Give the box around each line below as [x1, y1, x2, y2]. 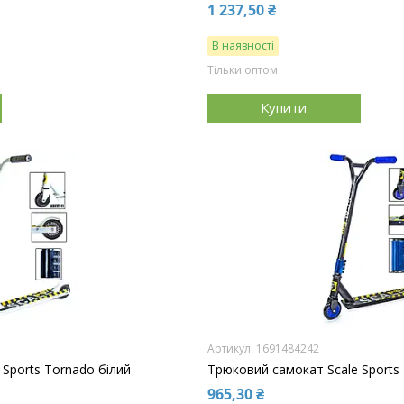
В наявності [211, 37, 274, 53]
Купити [261, 98, 308, 117]
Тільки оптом [207, 61, 278, 78]
